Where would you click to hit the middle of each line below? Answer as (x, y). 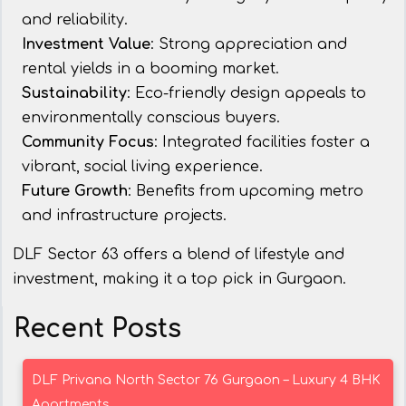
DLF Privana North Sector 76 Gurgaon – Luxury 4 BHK (206, 381)
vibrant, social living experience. (142, 167)
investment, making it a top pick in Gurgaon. (179, 280)
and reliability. (75, 20)
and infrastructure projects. (124, 216)
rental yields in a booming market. (150, 69)
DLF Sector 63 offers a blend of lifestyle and (179, 255)
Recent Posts (97, 329)
